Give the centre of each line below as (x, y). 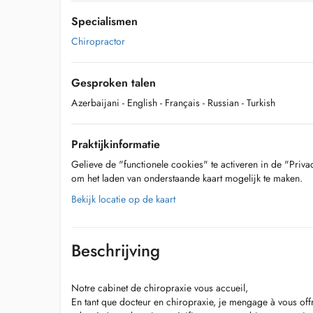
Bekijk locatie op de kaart (123, 199)
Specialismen (104, 21)
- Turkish (259, 103)
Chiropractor (98, 41)
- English (140, 103)
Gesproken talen (114, 83)
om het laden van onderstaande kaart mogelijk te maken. (187, 178)
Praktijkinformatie (116, 144)
